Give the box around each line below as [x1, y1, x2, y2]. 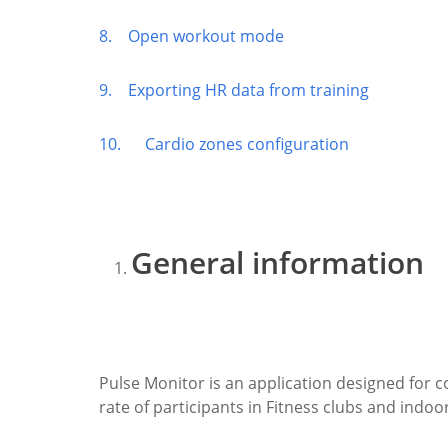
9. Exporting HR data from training [99, 78, 369, 101]
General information [131, 241, 424, 283]
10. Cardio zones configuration [99, 132, 349, 155]
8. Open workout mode [99, 24, 284, 47]
